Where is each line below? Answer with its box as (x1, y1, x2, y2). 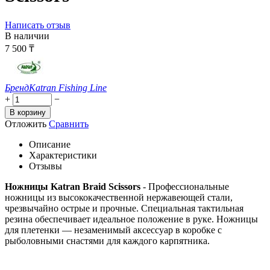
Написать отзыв (5, 19, 71, 30)
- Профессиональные (140, 181, 229, 192)
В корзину (10, 107, 46, 117)
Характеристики (29, 149, 97, 160)
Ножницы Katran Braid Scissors (5, 181, 140, 192)
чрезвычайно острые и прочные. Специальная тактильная (5, 202, 243, 213)
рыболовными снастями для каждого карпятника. (5, 235, 210, 246)
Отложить (5, 118, 46, 129)
